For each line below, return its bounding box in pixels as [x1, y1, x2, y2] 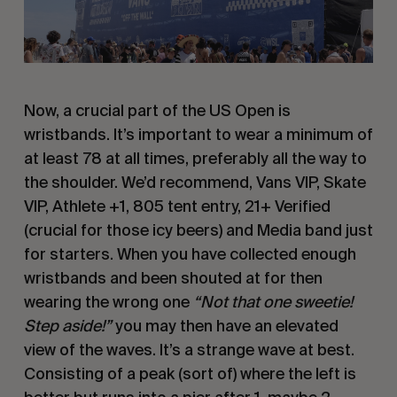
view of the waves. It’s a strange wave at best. [23, 339, 354, 359]
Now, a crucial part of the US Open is [23, 100, 291, 120]
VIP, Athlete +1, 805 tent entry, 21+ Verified [23, 196, 331, 215]
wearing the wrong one [23, 292, 193, 311]
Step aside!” [23, 315, 112, 335]
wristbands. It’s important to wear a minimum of [23, 124, 373, 144]
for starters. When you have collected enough [23, 244, 356, 263]
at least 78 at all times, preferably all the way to [23, 148, 367, 167]
